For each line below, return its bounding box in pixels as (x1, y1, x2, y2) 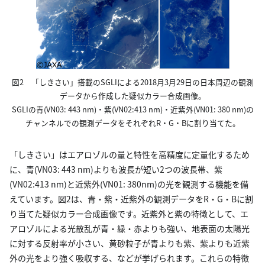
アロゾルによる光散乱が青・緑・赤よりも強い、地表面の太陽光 (9, 222, 250, 234)
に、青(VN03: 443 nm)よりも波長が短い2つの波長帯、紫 (9, 163, 222, 175)
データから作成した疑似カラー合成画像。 (59, 89, 206, 101)
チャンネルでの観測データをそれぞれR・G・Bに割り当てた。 (25, 117, 240, 128)
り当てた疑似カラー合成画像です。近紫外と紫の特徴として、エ (9, 207, 248, 219)
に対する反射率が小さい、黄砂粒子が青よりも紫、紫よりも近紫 (9, 237, 250, 249)
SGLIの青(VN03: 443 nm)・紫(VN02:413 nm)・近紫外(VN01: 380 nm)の (11, 103, 254, 115)
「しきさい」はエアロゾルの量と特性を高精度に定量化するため (9, 148, 250, 160)
